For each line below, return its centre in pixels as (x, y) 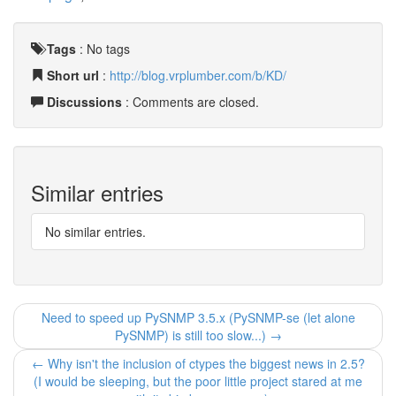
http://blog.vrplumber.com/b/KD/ (198, 75)
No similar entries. (95, 232)
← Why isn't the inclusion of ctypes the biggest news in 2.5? (198, 363)
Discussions (84, 102)
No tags (108, 49)
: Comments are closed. (190, 102)
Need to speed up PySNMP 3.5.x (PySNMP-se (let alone (198, 317)
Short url (73, 75)
